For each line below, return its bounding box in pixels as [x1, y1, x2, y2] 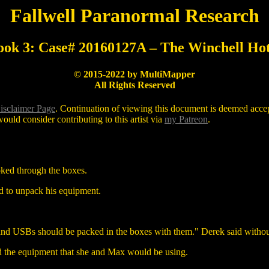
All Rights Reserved [94, 79, 175, 90]
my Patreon [165, 113, 208, 124]
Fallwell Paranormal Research [10, 5, 259, 26]
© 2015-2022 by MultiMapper [74, 68, 195, 79]
